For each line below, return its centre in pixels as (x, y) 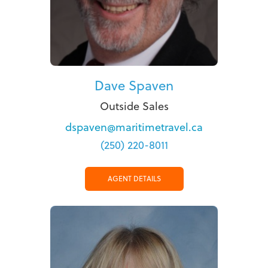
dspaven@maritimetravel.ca (134, 127)
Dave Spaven (134, 86)
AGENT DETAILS (134, 179)
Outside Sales (134, 106)
